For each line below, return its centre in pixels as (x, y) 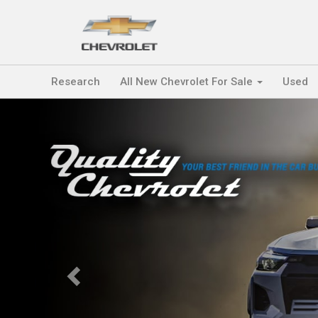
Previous (98, 106)
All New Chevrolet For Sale (188, 82)
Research (76, 82)
